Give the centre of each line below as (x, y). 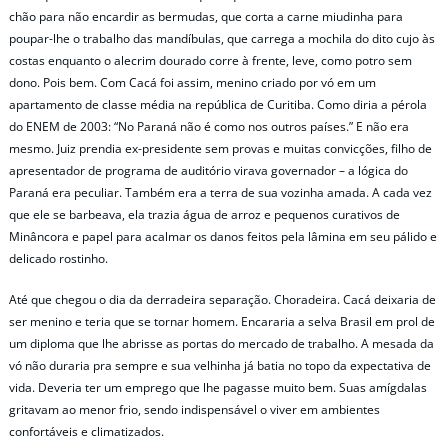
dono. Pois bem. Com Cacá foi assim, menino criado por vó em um (192, 82)
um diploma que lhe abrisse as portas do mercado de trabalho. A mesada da (221, 343)
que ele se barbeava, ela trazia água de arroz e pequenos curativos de (204, 214)
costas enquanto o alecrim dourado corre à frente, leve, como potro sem (210, 60)
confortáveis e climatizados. (86, 431)
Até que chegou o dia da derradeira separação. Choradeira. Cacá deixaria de (222, 299)
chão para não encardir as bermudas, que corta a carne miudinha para (206, 16)
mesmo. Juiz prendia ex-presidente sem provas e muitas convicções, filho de (220, 148)
